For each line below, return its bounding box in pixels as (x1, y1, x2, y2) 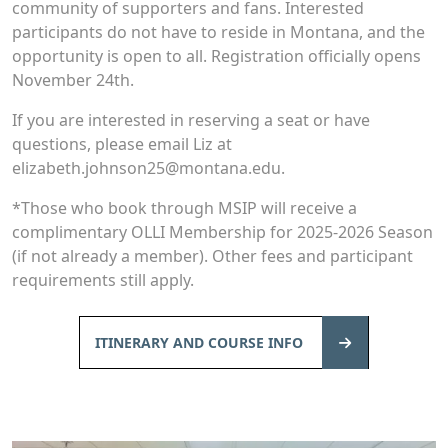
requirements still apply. (12, 269, 194, 292)
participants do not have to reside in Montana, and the (12, 21, 425, 44)
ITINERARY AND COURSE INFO (95, 333, 307, 353)
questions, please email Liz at (12, 133, 232, 156)
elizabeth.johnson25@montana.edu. (12, 157, 285, 180)
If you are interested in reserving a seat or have (12, 109, 370, 132)
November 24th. (12, 69, 134, 92)
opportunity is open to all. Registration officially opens (12, 45, 421, 68)
